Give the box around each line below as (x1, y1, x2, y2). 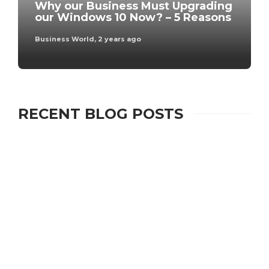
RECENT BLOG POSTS (18, 104, 183, 122)
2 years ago (98, 34, 141, 43)
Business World (35, 34, 94, 43)
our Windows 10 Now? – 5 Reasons (35, 10, 231, 24)
